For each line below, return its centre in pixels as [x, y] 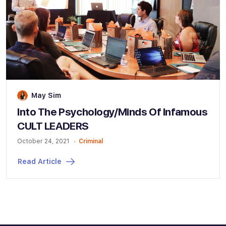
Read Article [40, 162]
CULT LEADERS [53, 126]
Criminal [91, 141]
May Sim [46, 95]
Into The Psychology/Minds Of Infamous [112, 112]
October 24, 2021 [43, 141]
